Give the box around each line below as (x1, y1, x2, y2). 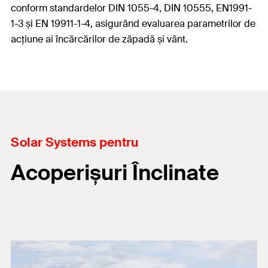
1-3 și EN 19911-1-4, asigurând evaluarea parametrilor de (11, 17, 255, 30)
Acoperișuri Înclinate (11, 159, 219, 187)
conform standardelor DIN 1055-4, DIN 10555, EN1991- (11, 2, 252, 14)
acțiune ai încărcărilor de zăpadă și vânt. (11, 33, 188, 45)
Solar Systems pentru (11, 134, 138, 151)
